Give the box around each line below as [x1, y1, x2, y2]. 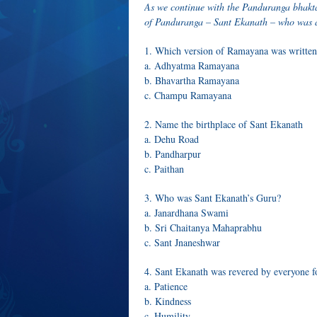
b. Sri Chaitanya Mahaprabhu [144, 221, 262, 234]
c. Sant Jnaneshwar [144, 236, 220, 249]
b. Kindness [144, 294, 191, 308]
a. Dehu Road [144, 132, 199, 146]
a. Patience [144, 279, 188, 293]
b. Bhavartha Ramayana [144, 74, 239, 87]
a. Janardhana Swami [144, 206, 229, 219]
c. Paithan [144, 162, 184, 175]
